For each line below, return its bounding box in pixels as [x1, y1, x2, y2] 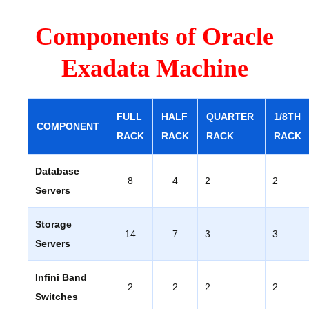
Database [35, 165, 79, 177]
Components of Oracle [35, 22, 274, 50]
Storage [35, 218, 72, 230]
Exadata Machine [61, 54, 248, 82]
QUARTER [206, 110, 257, 122]
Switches [35, 290, 78, 302]
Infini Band [35, 271, 87, 283]
